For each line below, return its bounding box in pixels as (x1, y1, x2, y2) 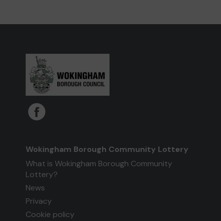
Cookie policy (26, 209, 75, 220)
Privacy (26, 196, 52, 207)
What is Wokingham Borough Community (26, 158, 173, 169)
